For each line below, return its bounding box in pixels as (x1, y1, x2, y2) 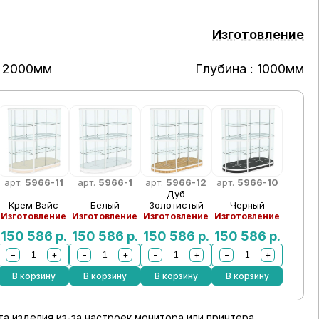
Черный (229, 199, 265, 211)
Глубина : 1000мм (194, 61, 304, 76)
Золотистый (148, 199, 204, 211)
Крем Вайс (9, 199, 59, 211)
